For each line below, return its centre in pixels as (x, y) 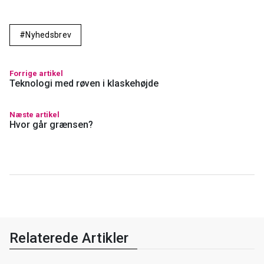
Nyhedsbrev (49, 34)
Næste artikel (34, 114)
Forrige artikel (36, 73)
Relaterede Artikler (69, 238)
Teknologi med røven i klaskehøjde (84, 83)
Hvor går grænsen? (51, 124)
